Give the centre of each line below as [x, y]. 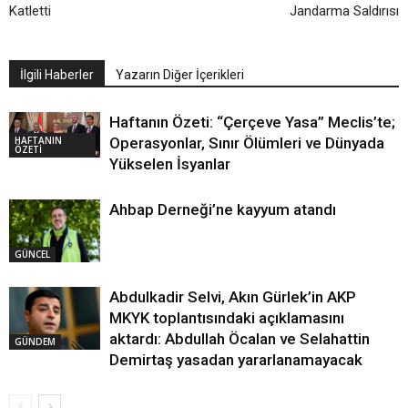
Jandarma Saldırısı [344, 11]
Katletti [30, 11]
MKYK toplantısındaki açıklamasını [227, 318]
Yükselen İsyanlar [172, 164]
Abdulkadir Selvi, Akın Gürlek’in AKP [233, 297]
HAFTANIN [38, 141]
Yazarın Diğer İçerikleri [180, 75]
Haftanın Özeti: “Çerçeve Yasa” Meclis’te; [252, 122]
